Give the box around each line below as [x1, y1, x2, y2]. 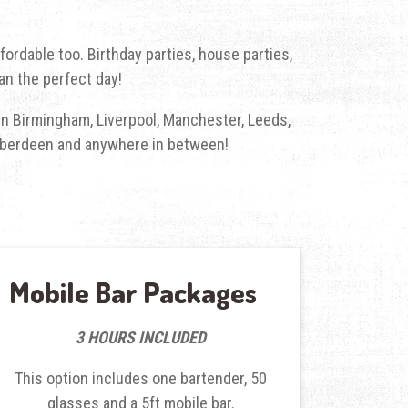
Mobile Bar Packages [9, 273, 258, 310]
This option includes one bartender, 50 [15, 368, 268, 388]
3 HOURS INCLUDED [76, 327, 207, 347]
